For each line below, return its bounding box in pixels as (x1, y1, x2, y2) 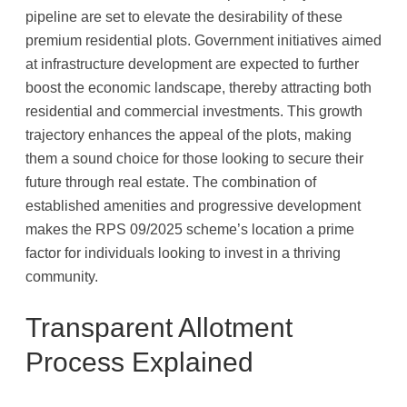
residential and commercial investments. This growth (25, 103, 362, 120)
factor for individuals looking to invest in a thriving (25, 244, 341, 262)
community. (25, 268, 98, 285)
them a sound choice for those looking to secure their (25, 150, 363, 167)
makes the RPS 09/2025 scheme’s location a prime (25, 221, 354, 238)
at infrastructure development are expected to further (25, 55, 359, 73)
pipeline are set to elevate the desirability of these (25, 8, 342, 25)
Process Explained (25, 347, 253, 378)
